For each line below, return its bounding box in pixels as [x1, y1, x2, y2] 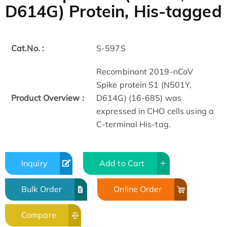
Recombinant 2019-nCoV [96, 66, 194, 77]
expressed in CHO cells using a [96, 106, 214, 117]
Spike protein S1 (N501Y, [96, 80, 192, 90]
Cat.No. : [11, 43, 44, 54]
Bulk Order [21, 184, 62, 195]
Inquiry [21, 158, 48, 168]
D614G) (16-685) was [96, 93, 181, 103]
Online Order [113, 184, 162, 195]
